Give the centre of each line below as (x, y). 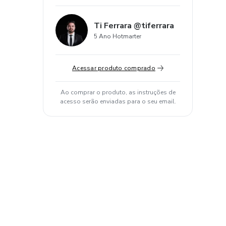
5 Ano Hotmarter (118, 36)
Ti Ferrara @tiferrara (134, 26)
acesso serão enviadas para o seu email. (118, 101)
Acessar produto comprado (114, 68)
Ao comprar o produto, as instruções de (118, 92)
